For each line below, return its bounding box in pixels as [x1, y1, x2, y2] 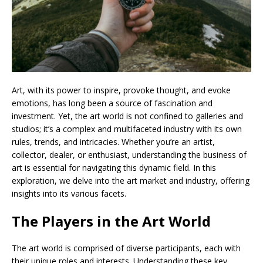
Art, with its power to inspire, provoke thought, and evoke [12, 85, 231, 96]
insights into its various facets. [12, 188, 126, 200]
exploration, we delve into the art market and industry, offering [12, 175, 249, 187]
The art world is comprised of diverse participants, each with [12, 242, 241, 254]
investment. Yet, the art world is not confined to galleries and [12, 110, 243, 122]
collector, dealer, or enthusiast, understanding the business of [12, 149, 247, 161]
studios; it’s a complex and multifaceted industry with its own [12, 123, 242, 135]
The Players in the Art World [12, 211, 211, 231]
